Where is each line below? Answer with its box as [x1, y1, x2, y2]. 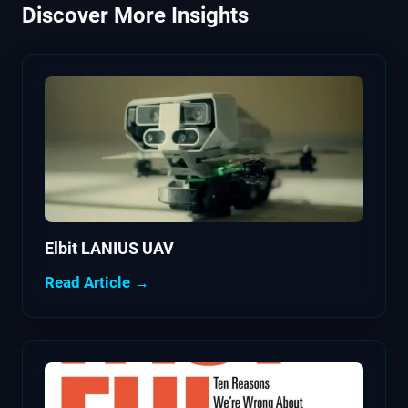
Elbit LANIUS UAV [45, 239, 174, 259]
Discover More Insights [22, 3, 249, 29]
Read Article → [45, 273, 149, 292]
